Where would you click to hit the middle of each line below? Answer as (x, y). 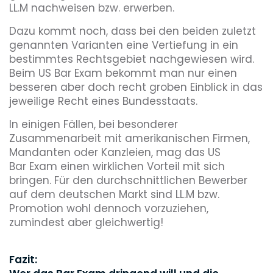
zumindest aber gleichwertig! (88, 222)
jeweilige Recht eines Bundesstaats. (103, 101)
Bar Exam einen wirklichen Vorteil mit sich (117, 166)
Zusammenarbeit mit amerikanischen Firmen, (129, 138)
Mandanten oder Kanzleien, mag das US (115, 152)
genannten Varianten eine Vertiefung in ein (124, 45)
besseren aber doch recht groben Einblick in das (136, 87)
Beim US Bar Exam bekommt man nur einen (123, 73)
